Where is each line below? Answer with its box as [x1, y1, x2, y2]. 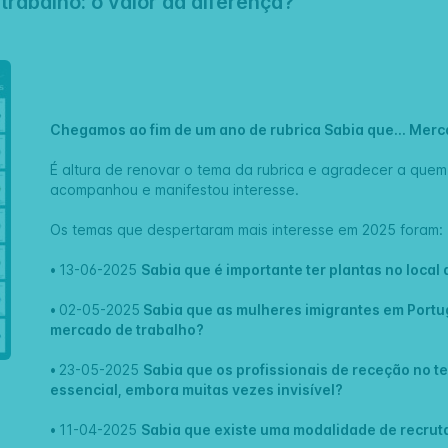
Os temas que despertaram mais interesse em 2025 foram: [50, 221, 444, 239]
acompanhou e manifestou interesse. [50, 181, 300, 199]
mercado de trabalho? [50, 321, 205, 339]
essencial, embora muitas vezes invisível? [50, 381, 344, 399]
